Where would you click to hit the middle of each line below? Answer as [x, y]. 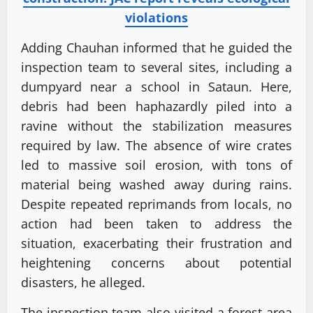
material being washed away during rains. [156, 184]
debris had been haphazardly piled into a [156, 106]
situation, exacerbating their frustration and [156, 243]
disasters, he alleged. [83, 282]
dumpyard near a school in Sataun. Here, [156, 86]
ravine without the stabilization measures [156, 125]
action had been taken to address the [156, 223]
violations [156, 17]
